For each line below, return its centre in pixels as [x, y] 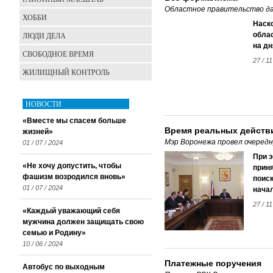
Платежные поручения [213, 263]
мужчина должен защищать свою [83, 222]
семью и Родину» [54, 233]
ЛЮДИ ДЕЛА [44, 35]
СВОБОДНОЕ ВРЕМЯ [58, 54]
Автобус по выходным [64, 267]
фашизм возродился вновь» [74, 177]
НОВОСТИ [44, 104]
